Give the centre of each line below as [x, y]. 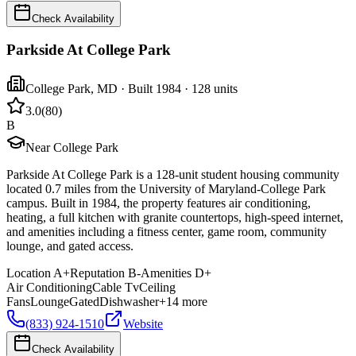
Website [143, 324]
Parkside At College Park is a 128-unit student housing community [173, 175]
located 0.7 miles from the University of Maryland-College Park [166, 189]
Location [29, 273]
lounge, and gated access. [70, 246]
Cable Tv [116, 288]
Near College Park [72, 148]
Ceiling [157, 288]
